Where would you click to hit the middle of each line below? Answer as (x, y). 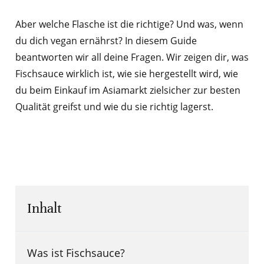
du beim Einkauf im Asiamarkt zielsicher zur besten (128, 90)
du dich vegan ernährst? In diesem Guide (106, 41)
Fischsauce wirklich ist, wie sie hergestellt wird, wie (126, 74)
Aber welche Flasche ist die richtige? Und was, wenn (129, 24)
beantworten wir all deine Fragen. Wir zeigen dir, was (132, 57)
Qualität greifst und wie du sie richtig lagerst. (114, 107)
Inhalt (44, 209)
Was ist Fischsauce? (76, 253)
